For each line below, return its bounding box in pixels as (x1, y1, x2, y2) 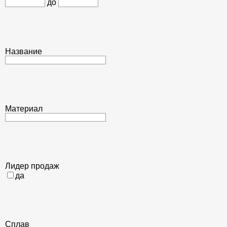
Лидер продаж (5, 162, 59, 170)
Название (5, 47, 42, 56)
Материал (5, 104, 43, 113)
